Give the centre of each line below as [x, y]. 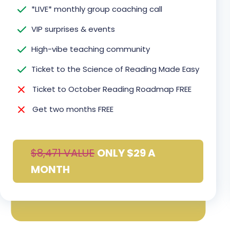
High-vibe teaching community [90, 49]
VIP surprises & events [73, 29]
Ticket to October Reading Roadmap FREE [112, 89]
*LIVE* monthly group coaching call [97, 9]
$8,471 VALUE [63, 153]
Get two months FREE [73, 109]
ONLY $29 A [126, 153]
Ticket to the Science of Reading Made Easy [115, 69]
